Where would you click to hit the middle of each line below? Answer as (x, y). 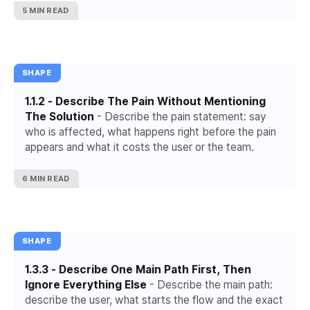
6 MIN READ (46, 179)
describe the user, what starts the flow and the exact (154, 300)
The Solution (60, 117)
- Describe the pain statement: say (180, 117)
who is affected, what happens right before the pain (151, 132)
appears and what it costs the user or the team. (139, 147)
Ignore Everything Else (86, 285)
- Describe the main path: (210, 285)
